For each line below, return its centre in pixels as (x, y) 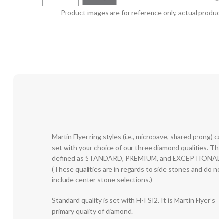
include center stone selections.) (102, 180)
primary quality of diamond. (93, 211)
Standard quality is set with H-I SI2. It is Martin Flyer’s (134, 200)
